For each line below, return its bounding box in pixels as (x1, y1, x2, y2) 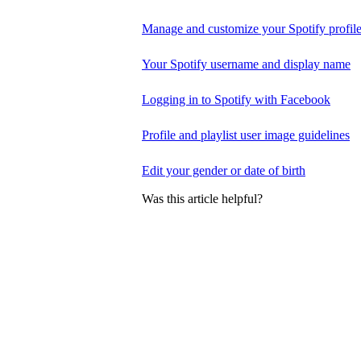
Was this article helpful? (142, 191, 263, 205)
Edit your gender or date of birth (142, 164, 305, 178)
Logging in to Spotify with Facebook (142, 93, 330, 107)
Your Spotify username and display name (142, 57, 351, 72)
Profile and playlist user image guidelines (142, 128, 350, 143)
